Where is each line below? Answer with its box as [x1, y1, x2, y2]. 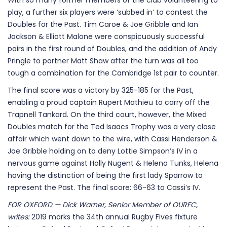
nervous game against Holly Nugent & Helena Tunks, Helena [8, 158, 218, 168]
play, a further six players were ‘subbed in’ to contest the [8, 7, 208, 17]
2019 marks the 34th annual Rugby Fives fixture [31, 212, 198, 222]
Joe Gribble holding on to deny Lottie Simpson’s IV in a [8, 146, 198, 156]
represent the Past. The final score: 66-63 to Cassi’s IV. [8, 182, 200, 193]
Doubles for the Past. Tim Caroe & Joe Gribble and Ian [8, 19, 198, 29]
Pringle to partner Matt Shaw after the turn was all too [8, 56, 199, 66]
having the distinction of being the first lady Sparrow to [8, 170, 203, 180]
